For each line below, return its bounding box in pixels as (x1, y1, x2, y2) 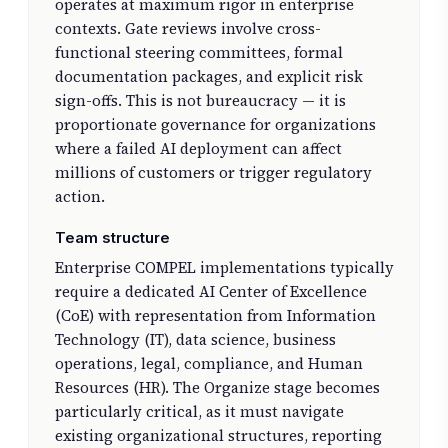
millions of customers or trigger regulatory (54, 161, 372, 183)
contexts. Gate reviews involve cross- (54, 17, 321, 39)
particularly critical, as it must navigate (54, 400, 344, 422)
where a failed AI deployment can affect (54, 137, 342, 159)
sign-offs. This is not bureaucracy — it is (54, 89, 346, 111)
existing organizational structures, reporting (54, 424, 382, 446)
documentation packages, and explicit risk (54, 65, 363, 87)
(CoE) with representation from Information (54, 304, 376, 326)
